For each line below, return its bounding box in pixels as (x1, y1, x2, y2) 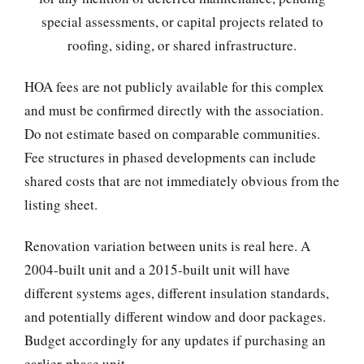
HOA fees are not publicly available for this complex (24, 76, 324, 96)
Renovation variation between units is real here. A (24, 236, 310, 256)
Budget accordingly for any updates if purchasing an (24, 331, 326, 350)
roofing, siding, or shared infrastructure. (67, 35, 297, 54)
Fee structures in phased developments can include (24, 147, 316, 167)
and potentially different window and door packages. (24, 307, 326, 327)
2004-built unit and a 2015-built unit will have (24, 260, 290, 279)
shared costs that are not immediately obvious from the (24, 171, 340, 190)
